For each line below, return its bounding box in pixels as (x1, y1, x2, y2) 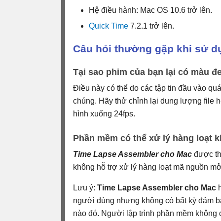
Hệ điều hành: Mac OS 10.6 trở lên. (89, 5, 212, 14)
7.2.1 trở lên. (128, 21, 174, 30)
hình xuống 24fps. (73, 109, 135, 118)
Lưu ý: (73, 183, 97, 192)
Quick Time (89, 21, 128, 30)
